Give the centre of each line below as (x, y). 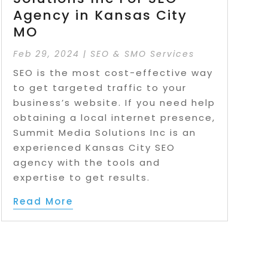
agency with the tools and (86, 163)
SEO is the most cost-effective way (113, 73)
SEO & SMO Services (142, 54)
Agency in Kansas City (100, 16)
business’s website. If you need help (114, 103)
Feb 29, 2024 (46, 54)
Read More (43, 202)
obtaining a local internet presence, (114, 118)
